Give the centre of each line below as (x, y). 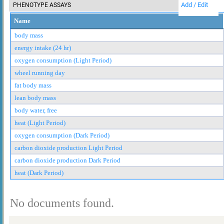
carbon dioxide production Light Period (68, 147)
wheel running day (40, 72)
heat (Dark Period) (39, 172)
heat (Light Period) (40, 122)
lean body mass (35, 97)
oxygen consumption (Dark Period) (62, 135)
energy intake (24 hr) (43, 47)
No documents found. (62, 203)
